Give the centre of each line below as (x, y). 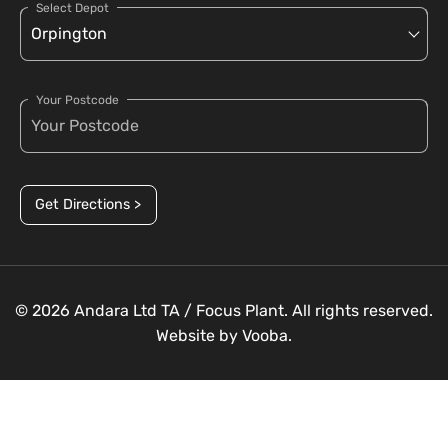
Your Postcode (77, 99)
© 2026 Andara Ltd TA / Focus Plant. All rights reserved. (224, 310)
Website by (199, 335)
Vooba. (267, 335)
